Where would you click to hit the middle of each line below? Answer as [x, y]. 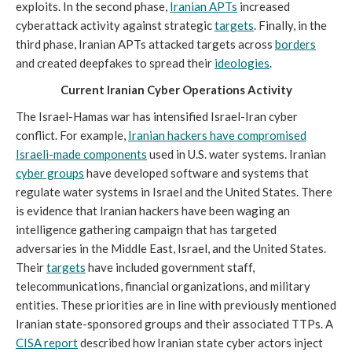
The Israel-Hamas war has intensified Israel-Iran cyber [157, 117]
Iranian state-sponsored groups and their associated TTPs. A [174, 324]
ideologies [242, 63]
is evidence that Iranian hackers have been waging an [153, 211]
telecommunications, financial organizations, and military [163, 286]
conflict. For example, [72, 136]
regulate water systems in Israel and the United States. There [174, 192]
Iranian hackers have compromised [217, 136]
